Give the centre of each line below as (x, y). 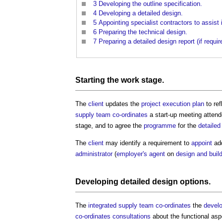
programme (160, 125)
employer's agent (141, 154)
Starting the (98, 80)
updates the (122, 104)
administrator (94, 154)
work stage (141, 80)
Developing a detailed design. (141, 13)
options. (194, 181)
